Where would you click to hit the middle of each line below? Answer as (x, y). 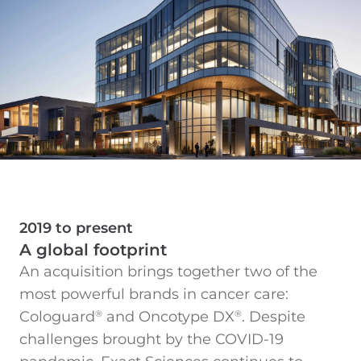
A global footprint (93, 250)
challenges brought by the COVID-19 (151, 340)
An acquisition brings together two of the (168, 272)
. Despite (274, 317)
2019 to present (76, 228)
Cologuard (57, 317)
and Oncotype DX (168, 317)
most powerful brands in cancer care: (154, 295)
